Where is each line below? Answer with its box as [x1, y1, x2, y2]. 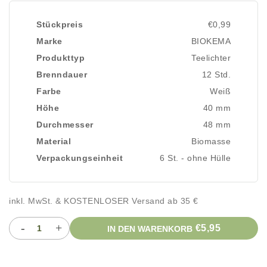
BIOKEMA [191, 36, 231, 46]
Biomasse [191, 136, 231, 146]
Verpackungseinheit [36, 153, 123, 163]
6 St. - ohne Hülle [160, 153, 231, 163]
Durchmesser [36, 120, 94, 129]
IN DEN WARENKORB [107, 224, 193, 234]
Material [36, 136, 71, 146]
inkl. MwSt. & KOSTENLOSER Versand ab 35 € [9, 196, 198, 206]
